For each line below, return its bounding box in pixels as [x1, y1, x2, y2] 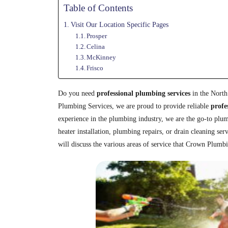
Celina [87, 43, 105, 50]
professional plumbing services [97, 90, 190, 97]
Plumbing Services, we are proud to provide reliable [58, 102, 211, 110]
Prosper [87, 32, 107, 40]
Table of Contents [64, 3, 133, 14]
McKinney [87, 53, 117, 61]
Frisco [87, 64, 104, 72]
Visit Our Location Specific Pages [70, 20, 168, 28]
